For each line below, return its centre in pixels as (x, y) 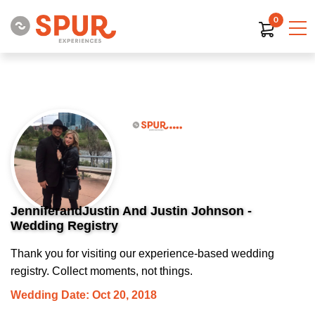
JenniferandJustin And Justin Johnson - (131, 211)
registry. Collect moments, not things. (102, 271)
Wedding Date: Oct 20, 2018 (84, 295)
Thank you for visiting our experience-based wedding (142, 253)
